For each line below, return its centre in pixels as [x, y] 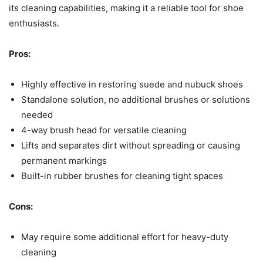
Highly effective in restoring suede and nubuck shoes [132, 84]
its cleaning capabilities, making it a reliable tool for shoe [126, 8]
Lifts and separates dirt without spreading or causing [131, 145]
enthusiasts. [34, 23]
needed [37, 114]
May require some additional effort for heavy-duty [125, 237]
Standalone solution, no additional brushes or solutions [136, 99]
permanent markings [64, 160]
